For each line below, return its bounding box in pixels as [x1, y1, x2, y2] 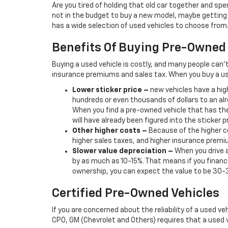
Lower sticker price [72, 87, 142, 94]
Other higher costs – [72, 127, 149, 134]
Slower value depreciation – [72, 148, 175, 155]
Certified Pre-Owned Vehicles [52, 187, 219, 199]
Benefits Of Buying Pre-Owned [52, 42, 226, 54]
